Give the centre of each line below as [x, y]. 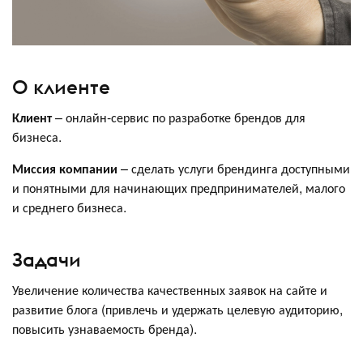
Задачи [47, 259]
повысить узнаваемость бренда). [105, 328]
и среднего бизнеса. [69, 207]
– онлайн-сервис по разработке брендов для [179, 117]
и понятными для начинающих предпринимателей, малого [179, 188]
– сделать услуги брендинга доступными [234, 169]
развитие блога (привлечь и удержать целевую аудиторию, [177, 309]
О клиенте [61, 87]
